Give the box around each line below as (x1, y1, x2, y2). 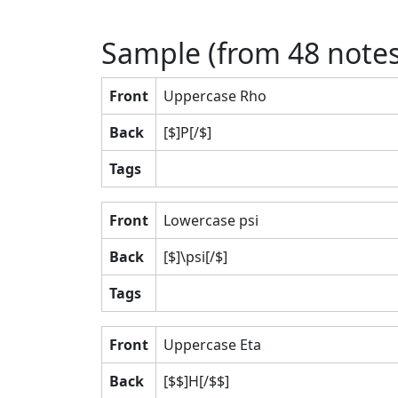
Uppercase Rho (163, 85, 267, 106)
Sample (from (101, 33, 288, 72)
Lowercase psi (163, 210, 259, 230)
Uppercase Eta (163, 334, 261, 354)
